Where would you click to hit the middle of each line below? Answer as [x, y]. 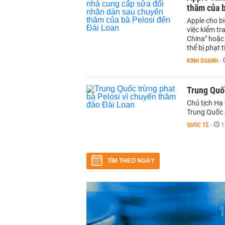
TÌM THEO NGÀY [131, 161]
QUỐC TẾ [198, 125]
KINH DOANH [202, 61]
